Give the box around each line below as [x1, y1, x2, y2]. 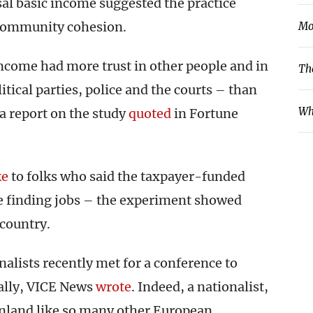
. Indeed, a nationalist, [131, 279, 268, 295]
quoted [129, 105, 171, 122]
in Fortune [171, 105, 238, 122]
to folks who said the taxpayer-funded [8, 168, 245, 184]
